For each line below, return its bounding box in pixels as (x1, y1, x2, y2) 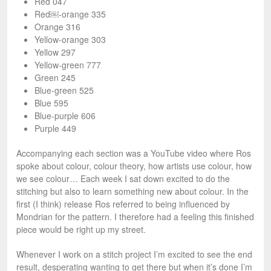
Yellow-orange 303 (34, 33, 106, 46)
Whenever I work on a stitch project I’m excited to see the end (16, 248, 252, 261)
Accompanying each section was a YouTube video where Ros (16, 147, 251, 160)
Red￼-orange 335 (34, 8, 106, 21)
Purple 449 (34, 122, 76, 135)
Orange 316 (34, 21, 80, 33)
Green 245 (34, 71, 76, 84)
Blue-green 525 (34, 84, 94, 97)
